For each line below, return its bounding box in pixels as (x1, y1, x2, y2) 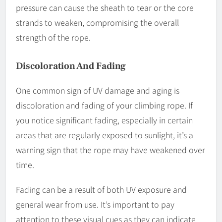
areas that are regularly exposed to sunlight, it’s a (16, 129, 193, 141)
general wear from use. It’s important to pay (16, 198, 174, 211)
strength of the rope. (16, 31, 91, 44)
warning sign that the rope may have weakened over (16, 144, 205, 156)
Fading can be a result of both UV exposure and (16, 183, 187, 196)
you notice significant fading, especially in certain (16, 114, 193, 126)
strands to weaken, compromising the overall (16, 16, 179, 29)
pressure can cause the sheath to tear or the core (16, 1, 194, 14)
